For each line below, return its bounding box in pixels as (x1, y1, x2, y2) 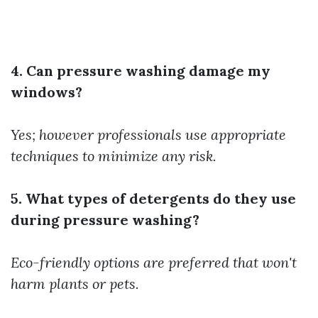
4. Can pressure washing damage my (11, 62, 270, 79)
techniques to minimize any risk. (11, 147, 216, 165)
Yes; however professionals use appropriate (11, 126, 286, 143)
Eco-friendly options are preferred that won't (11, 253, 297, 271)
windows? (11, 83, 82, 101)
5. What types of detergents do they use (11, 190, 296, 207)
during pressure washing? (11, 211, 199, 229)
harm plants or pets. (11, 275, 139, 292)
